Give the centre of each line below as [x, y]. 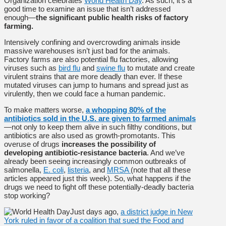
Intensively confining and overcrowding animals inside [92, 42]
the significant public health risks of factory [112, 17]
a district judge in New [157, 211]
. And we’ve [166, 152]
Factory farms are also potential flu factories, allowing [91, 59]
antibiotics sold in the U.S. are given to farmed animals [100, 118]
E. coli [53, 169]
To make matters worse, [45, 109]
